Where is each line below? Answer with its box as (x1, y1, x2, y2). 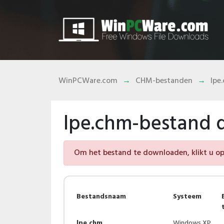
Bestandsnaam (76, 191, 126, 202)
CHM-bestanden (135, 74, 192, 87)
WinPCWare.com (58, 74, 117, 87)
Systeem (173, 191, 202, 202)
